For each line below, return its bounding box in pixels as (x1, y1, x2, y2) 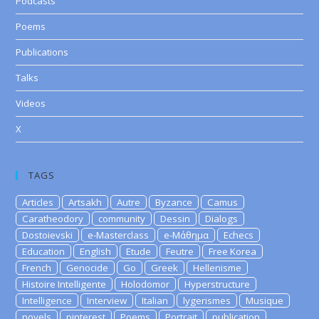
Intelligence (22, 294, 73, 307)
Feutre (166, 245, 194, 258)
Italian (142, 294, 169, 307)
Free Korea (209, 245, 257, 258)
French (22, 261, 52, 274)
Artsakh (68, 196, 103, 209)
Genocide (66, 261, 109, 274)
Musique (246, 294, 284, 307)
